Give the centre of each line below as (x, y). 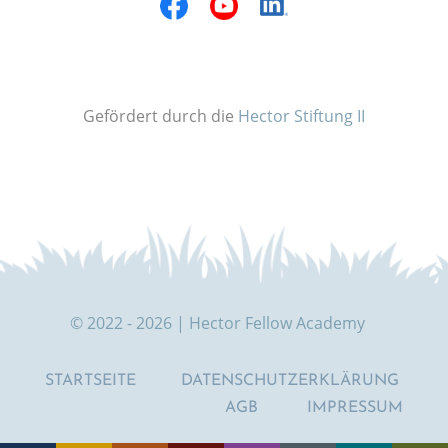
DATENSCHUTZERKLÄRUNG (290, 381)
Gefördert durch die (160, 116)
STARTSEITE (91, 381)
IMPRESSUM (355, 408)
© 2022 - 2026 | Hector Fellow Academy (217, 323)
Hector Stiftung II (301, 116)
